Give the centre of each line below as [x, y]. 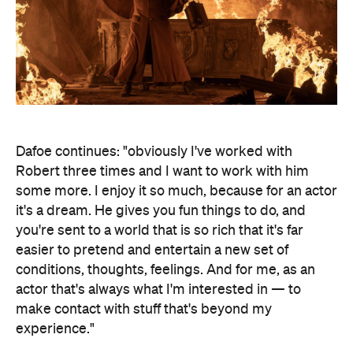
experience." [55, 329]
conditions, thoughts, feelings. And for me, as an [165, 270]
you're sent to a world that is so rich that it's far [160, 230]
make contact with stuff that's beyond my [144, 309]
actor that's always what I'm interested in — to [158, 290]
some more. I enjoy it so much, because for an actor [176, 191]
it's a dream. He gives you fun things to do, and [161, 211]
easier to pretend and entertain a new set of [152, 250]
